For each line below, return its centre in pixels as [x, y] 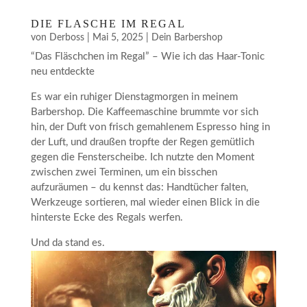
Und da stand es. [67, 243]
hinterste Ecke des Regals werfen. [107, 218]
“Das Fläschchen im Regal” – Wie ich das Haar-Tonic [147, 57]
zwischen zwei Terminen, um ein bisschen [124, 173]
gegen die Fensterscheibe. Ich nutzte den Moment [142, 158]
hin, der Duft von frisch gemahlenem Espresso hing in [150, 127]
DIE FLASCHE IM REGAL [108, 24]
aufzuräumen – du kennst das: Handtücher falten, [139, 188]
